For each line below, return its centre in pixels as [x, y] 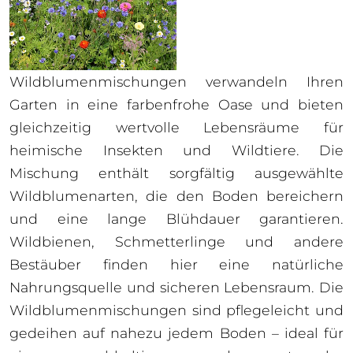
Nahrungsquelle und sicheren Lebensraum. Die [176, 288]
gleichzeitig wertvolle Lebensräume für [176, 128]
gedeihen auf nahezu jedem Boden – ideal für [176, 333]
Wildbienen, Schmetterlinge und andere [176, 242]
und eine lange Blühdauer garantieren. [176, 219]
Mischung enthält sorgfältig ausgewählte [176, 173]
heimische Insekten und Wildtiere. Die [176, 150]
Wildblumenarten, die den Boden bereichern [176, 196]
